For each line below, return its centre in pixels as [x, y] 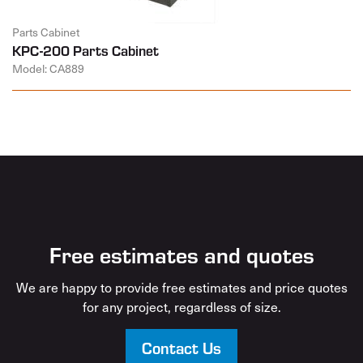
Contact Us [181, 347]
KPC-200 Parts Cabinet [85, 50]
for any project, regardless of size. [181, 306]
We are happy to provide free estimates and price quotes [181, 286]
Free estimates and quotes [181, 254]
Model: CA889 [48, 68]
